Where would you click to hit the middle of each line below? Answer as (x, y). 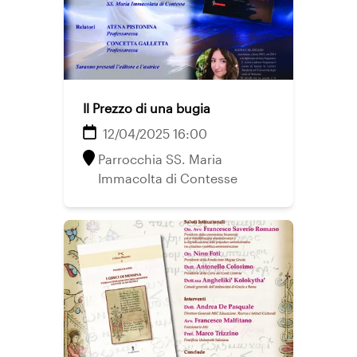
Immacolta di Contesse (168, 178)
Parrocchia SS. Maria (160, 159)
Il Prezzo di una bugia (147, 108)
